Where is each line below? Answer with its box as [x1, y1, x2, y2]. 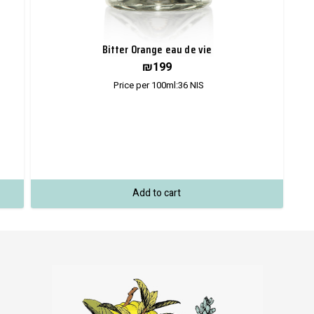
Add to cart [132, 186, 182, 201]
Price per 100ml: [113, 78, 178, 93]
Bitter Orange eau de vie [102, 40, 212, 58]
